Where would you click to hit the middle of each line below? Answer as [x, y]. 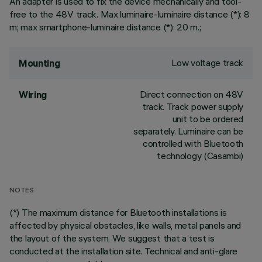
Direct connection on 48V [191, 94]
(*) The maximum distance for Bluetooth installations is [118, 212]
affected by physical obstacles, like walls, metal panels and [125, 225]
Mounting [39, 63]
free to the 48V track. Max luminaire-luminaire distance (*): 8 [130, 14]
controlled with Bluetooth [193, 143]
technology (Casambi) [200, 156]
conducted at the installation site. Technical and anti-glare [124, 251]
